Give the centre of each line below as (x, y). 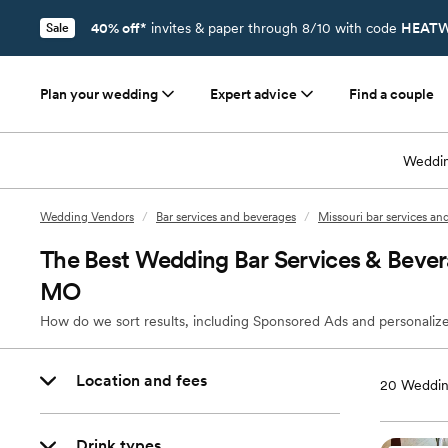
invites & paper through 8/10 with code (274, 28)
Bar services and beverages (226, 217)
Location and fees (141, 380)
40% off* (119, 28)
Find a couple (391, 94)
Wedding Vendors (87, 217)
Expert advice (253, 94)
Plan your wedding (99, 94)
